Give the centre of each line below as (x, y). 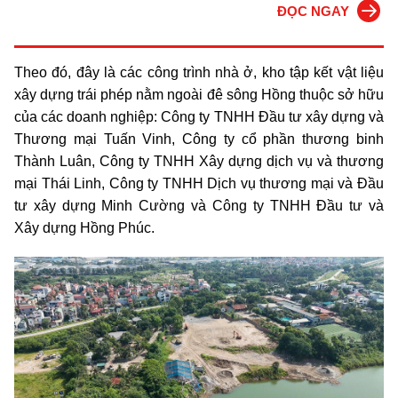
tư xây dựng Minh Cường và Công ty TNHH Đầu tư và (199, 206)
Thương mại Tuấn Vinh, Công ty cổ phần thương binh (199, 139)
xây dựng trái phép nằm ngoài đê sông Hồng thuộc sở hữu (199, 95)
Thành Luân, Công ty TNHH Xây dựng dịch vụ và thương (199, 161)
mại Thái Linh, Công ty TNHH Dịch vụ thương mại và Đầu (199, 183)
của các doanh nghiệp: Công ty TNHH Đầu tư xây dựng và (199, 117)
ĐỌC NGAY (313, 11)
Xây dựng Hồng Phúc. (84, 228)
